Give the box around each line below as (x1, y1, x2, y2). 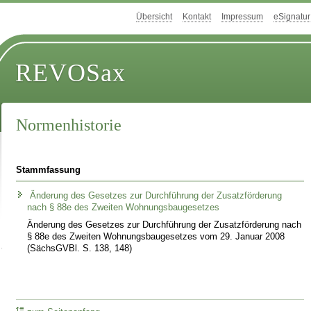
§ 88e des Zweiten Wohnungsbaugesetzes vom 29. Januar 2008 (27, 231, 285, 242)
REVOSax (15, 59, 126, 87)
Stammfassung (16, 165, 81, 175)
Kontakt (183, 12, 211, 22)
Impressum (221, 12, 263, 22)
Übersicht (136, 12, 172, 22)
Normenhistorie (16, 116, 122, 135)
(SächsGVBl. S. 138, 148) (27, 243, 133, 253)
